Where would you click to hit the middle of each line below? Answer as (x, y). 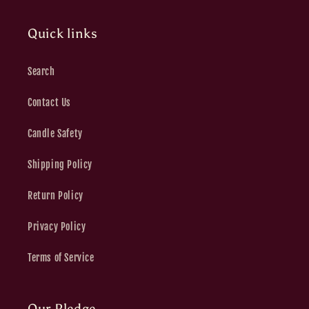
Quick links (63, 33)
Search (41, 71)
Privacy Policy (57, 227)
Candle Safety (55, 133)
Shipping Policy (60, 165)
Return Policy (56, 196)
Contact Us (49, 102)
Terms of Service (61, 258)
